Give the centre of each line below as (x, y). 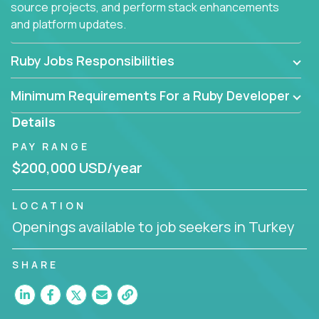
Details (34, 121)
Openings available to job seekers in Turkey (153, 226)
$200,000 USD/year (77, 167)
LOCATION (49, 205)
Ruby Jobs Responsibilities (93, 60)
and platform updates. (68, 24)
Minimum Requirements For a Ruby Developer (150, 95)
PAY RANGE (51, 146)
